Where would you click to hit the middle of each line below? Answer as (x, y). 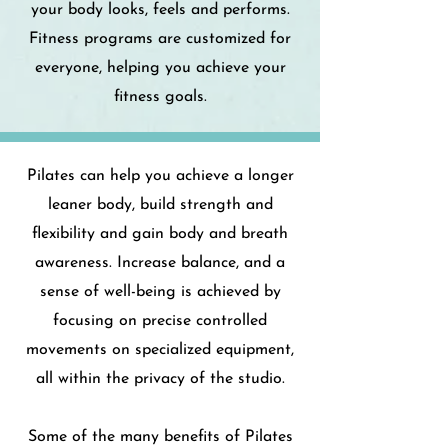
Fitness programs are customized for (160, 39)
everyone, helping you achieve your (160, 68)
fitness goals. (160, 97)
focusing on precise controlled (160, 321)
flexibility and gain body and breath (160, 234)
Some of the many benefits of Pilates (160, 437)
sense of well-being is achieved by (160, 292)
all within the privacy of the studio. (160, 379)
